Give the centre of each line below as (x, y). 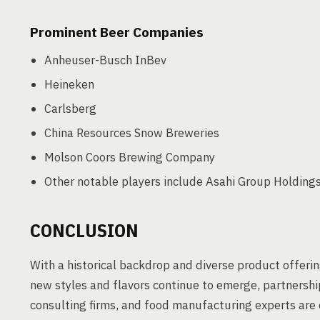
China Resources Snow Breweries (132, 133)
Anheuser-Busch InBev (105, 60)
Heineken (69, 84)
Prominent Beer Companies (117, 32)
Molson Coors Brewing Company (130, 157)
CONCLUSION (84, 230)
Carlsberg (70, 109)
